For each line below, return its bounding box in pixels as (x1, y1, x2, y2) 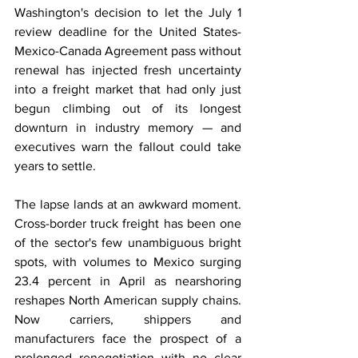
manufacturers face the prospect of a (14, 332, 241, 345)
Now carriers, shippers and (14, 312, 241, 326)
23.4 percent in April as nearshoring (14, 274, 241, 288)
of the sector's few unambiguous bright (14, 236, 241, 249)
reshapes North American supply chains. (14, 293, 241, 307)
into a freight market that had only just (14, 82, 241, 96)
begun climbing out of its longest (14, 101, 241, 115)
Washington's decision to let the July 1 (14, 6, 241, 19)
